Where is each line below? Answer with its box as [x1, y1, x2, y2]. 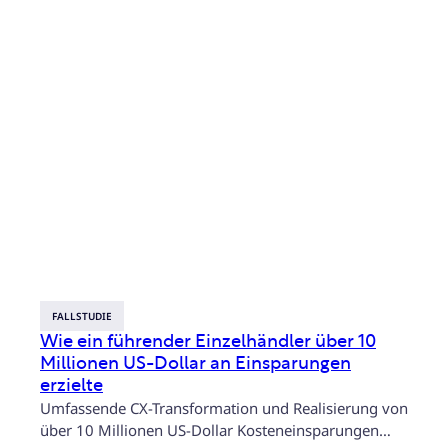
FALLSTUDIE [52, 308, 112, 323]
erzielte [40, 375, 103, 395]
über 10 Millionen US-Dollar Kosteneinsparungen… [40, 419, 391, 440]
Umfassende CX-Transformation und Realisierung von [40, 397, 408, 418]
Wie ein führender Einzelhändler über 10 [40, 331, 376, 351]
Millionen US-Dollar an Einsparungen [40, 353, 351, 373]
